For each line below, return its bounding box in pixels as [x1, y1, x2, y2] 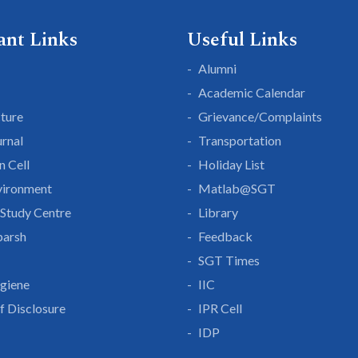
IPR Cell [198, 300, 242, 316]
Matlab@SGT [198, 181, 276, 196]
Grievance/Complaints [198, 109, 322, 124]
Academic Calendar [198, 85, 305, 100]
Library [198, 205, 238, 220]
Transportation [198, 133, 281, 148]
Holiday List [198, 157, 265, 172]
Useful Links [187, 26, 297, 54]
